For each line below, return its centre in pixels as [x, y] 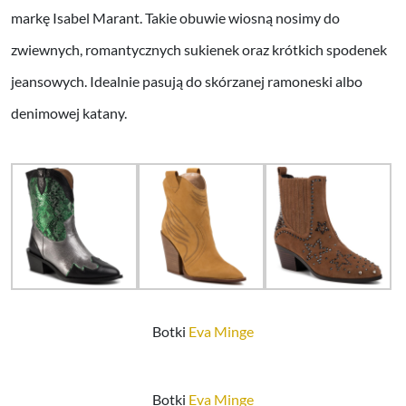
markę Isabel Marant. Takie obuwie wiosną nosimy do [175, 17]
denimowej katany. [69, 112]
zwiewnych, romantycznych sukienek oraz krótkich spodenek [199, 49]
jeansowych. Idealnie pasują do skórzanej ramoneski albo [187, 81]
